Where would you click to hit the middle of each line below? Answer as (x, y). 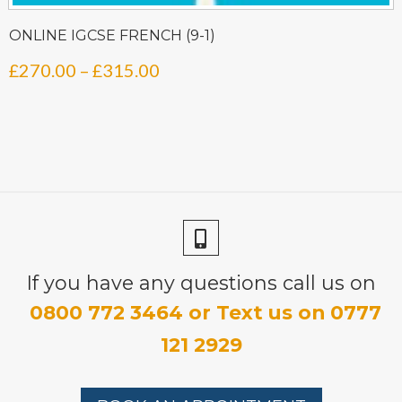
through (191, 161)
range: (184, 100)
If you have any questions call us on (201, 283)
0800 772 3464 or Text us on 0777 (205, 313)
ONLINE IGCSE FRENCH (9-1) (112, 36)
